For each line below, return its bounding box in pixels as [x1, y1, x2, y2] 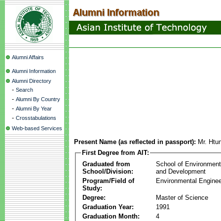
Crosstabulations [16, 115, 56, 121]
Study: [82, 184, 102, 192]
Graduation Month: [82, 212, 140, 220]
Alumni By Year [16, 106, 52, 111]
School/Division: [82, 167, 133, 175]
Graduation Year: [82, 203, 134, 211]
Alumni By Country [16, 96, 60, 102]
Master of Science [156, 193, 208, 201]
